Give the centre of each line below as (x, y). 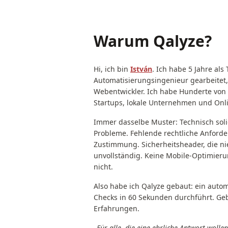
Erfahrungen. (117, 208)
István (141, 69)
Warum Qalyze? (153, 41)
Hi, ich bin (112, 69)
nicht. (103, 167)
